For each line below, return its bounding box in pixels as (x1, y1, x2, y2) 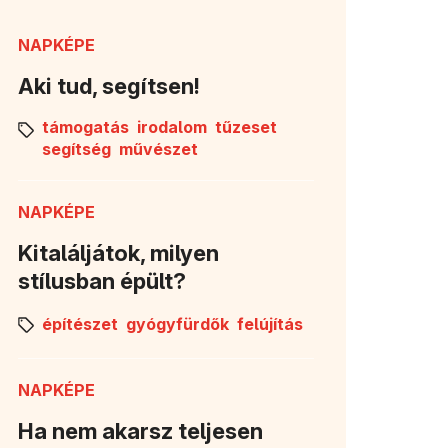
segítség (42, 138, 111, 159)
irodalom (137, 116, 207, 137)
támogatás (42, 116, 129, 137)
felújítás (237, 314, 303, 335)
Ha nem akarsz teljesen (18, 417, 263, 444)
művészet (119, 138, 198, 159)
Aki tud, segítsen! (18, 72, 200, 99)
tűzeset (215, 116, 277, 137)
